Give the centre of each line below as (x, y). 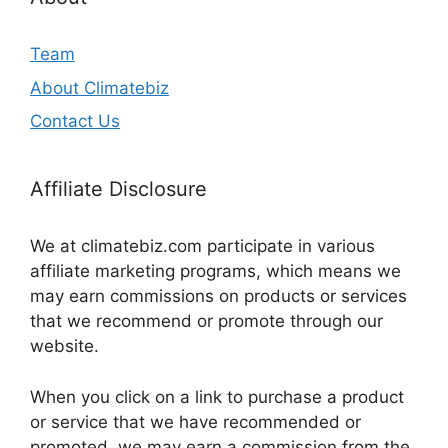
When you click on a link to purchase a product (217, 396)
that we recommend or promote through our (206, 321)
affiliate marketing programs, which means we (215, 271)
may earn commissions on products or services (218, 296)
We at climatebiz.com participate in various (202, 246)
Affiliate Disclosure (118, 189)
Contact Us (75, 121)
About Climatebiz (99, 87)
